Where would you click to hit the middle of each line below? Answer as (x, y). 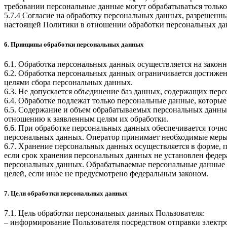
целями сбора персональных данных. (68, 83)
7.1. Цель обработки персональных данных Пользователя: (104, 213)
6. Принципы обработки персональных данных (74, 44)
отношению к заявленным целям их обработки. (86, 119)
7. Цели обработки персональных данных (66, 194)
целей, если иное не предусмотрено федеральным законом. (106, 174)
